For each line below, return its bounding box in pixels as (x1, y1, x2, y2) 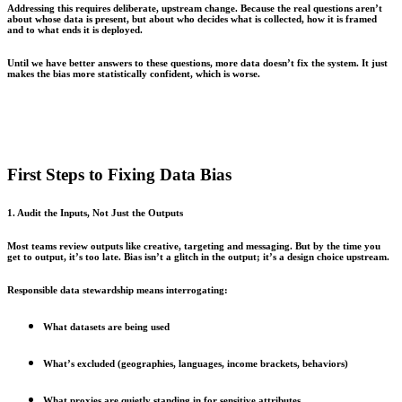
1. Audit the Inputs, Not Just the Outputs (7, 206, 183, 218)
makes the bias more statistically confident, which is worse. (7, 68, 260, 80)
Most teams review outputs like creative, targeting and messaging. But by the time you (7, 240, 380, 251)
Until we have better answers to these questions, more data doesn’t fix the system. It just (7, 57, 388, 69)
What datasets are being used (43, 320, 170, 332)
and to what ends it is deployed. (7, 24, 143, 36)
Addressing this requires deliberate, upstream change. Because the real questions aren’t (7, 3, 382, 14)
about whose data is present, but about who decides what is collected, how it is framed (7, 13, 377, 25)
